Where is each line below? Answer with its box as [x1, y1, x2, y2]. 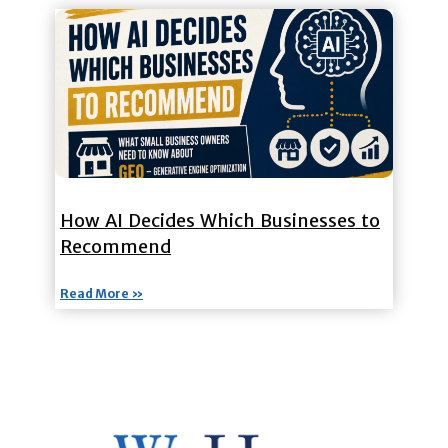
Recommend [60, 234, 171, 258]
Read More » [60, 285, 143, 301]
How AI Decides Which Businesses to [60, 208, 380, 232]
